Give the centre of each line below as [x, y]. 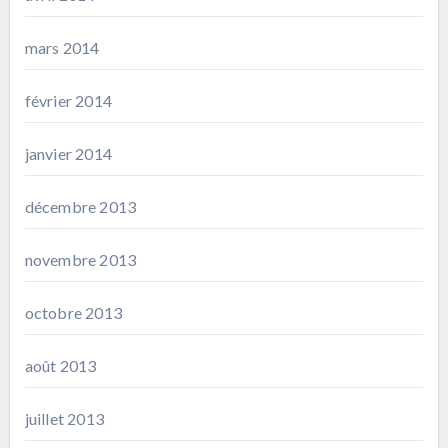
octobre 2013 [73, 312]
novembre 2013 [80, 259]
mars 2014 [62, 47]
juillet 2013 [64, 418]
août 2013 [60, 365]
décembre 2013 [80, 206]
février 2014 [68, 100]
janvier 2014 [68, 153]
